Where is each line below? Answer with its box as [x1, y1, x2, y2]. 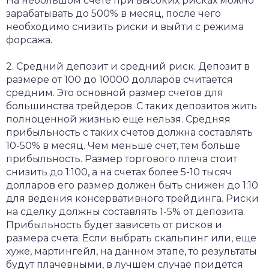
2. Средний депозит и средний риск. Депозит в [6, 61, 250, 72]
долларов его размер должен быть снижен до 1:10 [6, 180, 258, 191]
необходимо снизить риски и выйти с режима [6, 21, 244, 32]
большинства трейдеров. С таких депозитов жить [6, 100, 257, 112]
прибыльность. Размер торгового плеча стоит [6, 153, 237, 165]
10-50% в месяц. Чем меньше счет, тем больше [6, 140, 240, 151]
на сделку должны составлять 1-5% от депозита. [6, 206, 245, 217]
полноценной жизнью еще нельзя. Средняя [6, 113, 231, 125]
